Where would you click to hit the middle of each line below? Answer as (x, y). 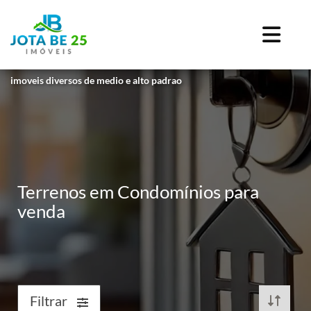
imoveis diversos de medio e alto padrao (96, 81)
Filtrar (50, 301)
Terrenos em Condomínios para (138, 192)
